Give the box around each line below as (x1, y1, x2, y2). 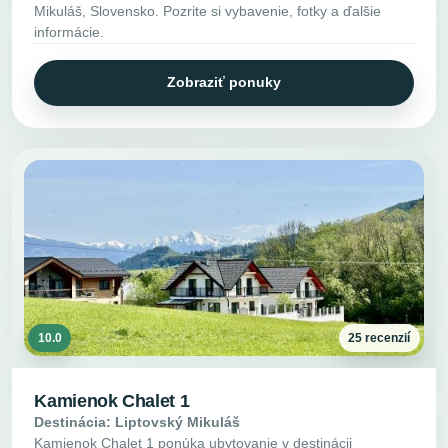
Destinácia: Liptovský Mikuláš (34, 413, 241, 430)
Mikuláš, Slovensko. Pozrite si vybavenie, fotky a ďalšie (34, 3, 382, 20)
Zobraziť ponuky (167, 74, 281, 91)
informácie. (34, 24, 105, 41)
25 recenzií (348, 331, 411, 346)
